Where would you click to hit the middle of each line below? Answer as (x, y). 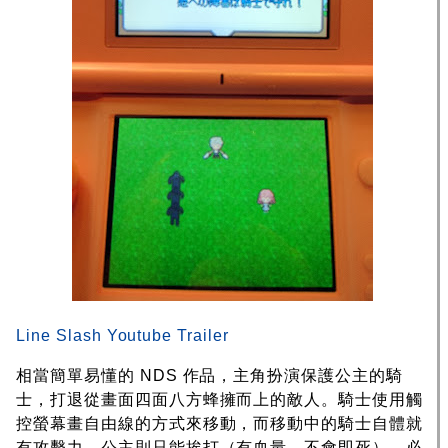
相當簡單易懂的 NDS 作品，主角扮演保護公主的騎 (209, 376)
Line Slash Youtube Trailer (122, 336)
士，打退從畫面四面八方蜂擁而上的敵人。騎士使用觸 (220, 400)
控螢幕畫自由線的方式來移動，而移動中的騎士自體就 (220, 424)
